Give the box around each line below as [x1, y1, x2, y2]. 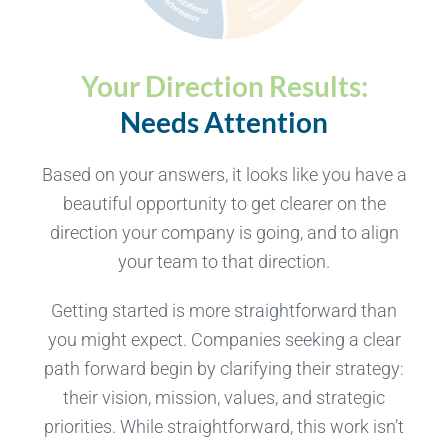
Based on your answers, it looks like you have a [41, 164, 407, 186]
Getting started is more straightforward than [51, 300, 397, 322]
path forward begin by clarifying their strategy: [44, 358, 404, 380]
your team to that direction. [118, 251, 330, 273]
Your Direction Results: [80, 69, 368, 104]
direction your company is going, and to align [49, 222, 399, 244]
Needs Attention [120, 105, 328, 140]
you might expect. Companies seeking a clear [47, 329, 401, 351]
